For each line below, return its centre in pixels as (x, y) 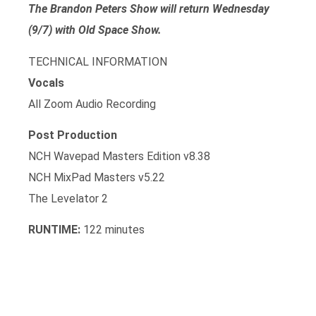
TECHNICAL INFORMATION (98, 61)
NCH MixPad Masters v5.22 (97, 177)
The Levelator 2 (68, 198)
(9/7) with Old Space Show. (95, 30)
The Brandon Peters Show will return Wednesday (149, 9)
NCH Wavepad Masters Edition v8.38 (119, 156)
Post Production (73, 135)
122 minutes (113, 230)
